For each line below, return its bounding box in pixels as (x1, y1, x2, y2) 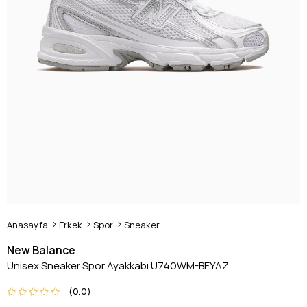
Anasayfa (7, 219, 48, 231)
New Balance (7, 243, 75, 258)
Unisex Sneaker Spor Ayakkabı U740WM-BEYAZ (7, 258, 229, 273)
